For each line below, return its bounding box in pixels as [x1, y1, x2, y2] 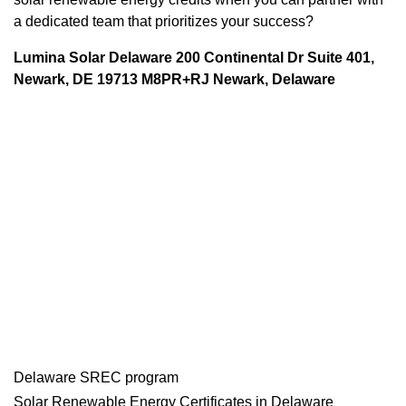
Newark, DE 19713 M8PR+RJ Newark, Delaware [14, 72, 335, 88]
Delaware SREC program [14, 370, 179, 386]
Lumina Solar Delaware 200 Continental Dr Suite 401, [14, 50, 374, 66]
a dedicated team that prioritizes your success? [14, 14, 314, 30]
